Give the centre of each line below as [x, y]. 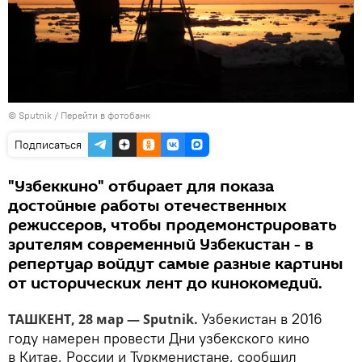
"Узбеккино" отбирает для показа [141, 187]
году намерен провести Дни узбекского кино [159, 339]
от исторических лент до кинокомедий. [165, 284]
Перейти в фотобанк [105, 116]
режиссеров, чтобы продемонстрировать [173, 226]
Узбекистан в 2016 [262, 319]
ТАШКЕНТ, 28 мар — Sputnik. [105, 320]
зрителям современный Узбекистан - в [161, 245]
